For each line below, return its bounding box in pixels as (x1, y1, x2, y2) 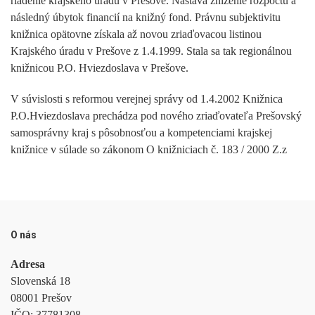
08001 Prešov (11, 292, 72, 304)
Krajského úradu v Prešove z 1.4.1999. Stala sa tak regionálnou (11, 44, 292, 57)
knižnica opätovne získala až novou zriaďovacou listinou (11, 27, 262, 40)
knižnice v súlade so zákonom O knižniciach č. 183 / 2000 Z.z (11, 143, 287, 155)
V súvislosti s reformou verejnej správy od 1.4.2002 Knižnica (11, 92, 283, 105)
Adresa (11, 258, 45, 271)
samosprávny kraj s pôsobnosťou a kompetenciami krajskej (11, 126, 272, 139)
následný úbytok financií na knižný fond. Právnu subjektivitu (11, 11, 281, 23)
